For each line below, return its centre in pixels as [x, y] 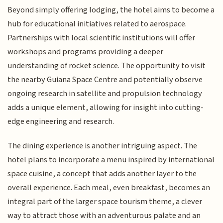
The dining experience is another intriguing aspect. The [103, 146]
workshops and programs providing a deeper [86, 52]
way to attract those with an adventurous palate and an [104, 215]
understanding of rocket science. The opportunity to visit [107, 66]
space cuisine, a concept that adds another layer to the [102, 173]
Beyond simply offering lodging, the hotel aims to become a [111, 10]
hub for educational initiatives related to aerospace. [97, 24]
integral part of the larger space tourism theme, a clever [105, 201]
